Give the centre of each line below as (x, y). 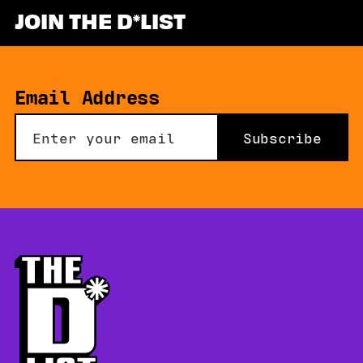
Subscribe (282, 137)
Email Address (87, 96)
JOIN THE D (74, 19)
